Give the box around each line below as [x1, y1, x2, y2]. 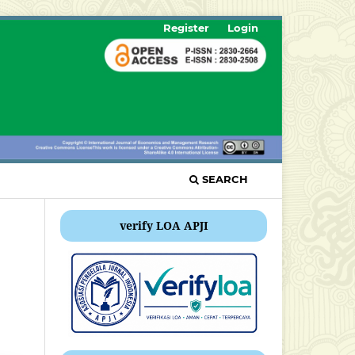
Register [163, 21, 210, 34]
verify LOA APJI [119, 217, 208, 233]
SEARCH [199, 172, 248, 185]
